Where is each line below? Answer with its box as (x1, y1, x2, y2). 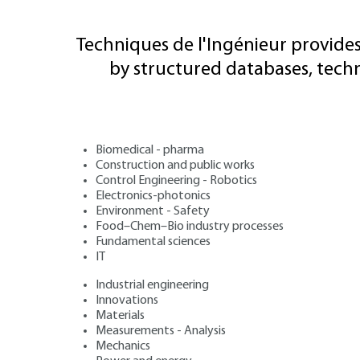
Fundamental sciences (96, 235, 211, 248)
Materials (96, 309, 145, 322)
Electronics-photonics (96, 189, 211, 202)
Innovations (96, 293, 158, 307)
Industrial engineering (96, 278, 209, 292)
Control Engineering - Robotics (96, 174, 257, 187)
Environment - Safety (96, 204, 210, 218)
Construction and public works (96, 158, 255, 172)
